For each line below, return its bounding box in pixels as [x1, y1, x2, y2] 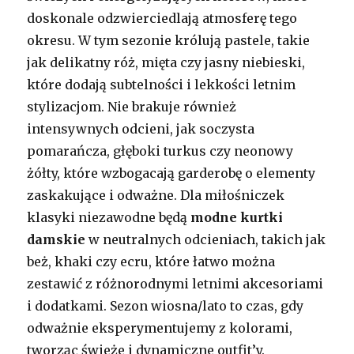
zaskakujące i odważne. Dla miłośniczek [27, 186, 285, 203]
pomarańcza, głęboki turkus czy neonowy [27, 142, 294, 159]
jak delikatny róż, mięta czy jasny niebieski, [27, 54, 306, 70]
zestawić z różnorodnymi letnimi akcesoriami [27, 275, 324, 292]
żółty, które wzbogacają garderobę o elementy [27, 164, 316, 181]
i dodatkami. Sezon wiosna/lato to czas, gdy [27, 297, 304, 314]
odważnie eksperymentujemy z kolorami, [27, 319, 293, 336]
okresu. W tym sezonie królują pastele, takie [27, 32, 311, 48]
